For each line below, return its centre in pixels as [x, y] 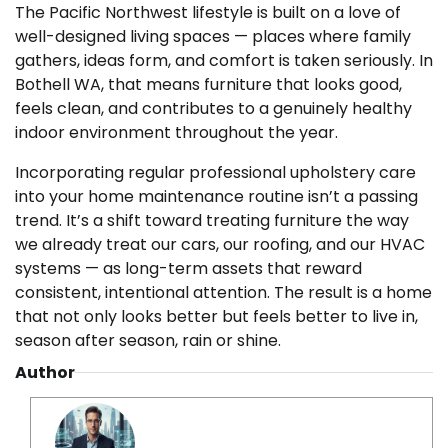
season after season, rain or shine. [148, 341]
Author [45, 373]
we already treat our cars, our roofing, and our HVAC [220, 245]
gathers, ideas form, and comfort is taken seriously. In [224, 61]
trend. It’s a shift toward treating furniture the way [212, 221]
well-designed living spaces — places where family [213, 37]
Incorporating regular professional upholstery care [215, 173]
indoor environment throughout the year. [176, 133]
